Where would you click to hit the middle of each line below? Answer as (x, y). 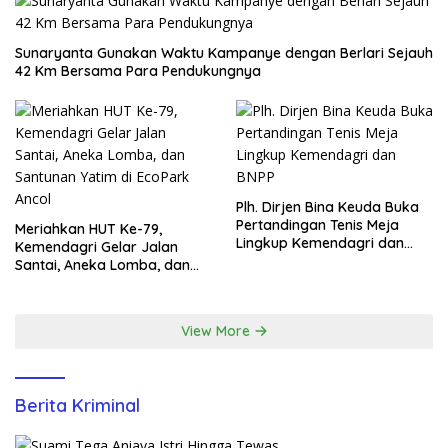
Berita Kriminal (77, 406)
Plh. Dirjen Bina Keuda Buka (327, 207)
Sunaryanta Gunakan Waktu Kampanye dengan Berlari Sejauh (224, 53)
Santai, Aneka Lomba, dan (102, 265)
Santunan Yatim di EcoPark (105, 283)
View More (217, 331)
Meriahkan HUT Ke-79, (88, 229)
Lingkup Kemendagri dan (320, 243)
